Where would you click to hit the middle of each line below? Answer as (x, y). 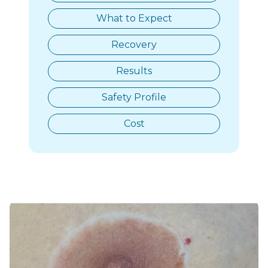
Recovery (134, 45)
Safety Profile (134, 98)
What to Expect (134, 19)
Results (134, 71)
